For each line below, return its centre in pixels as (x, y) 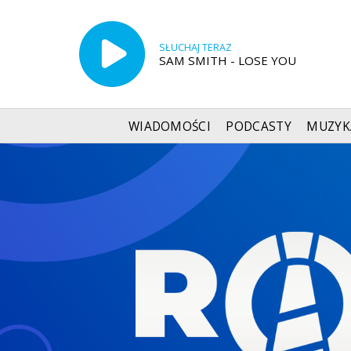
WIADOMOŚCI (170, 126)
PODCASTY (259, 126)
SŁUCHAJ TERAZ (195, 47)
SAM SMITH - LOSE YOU (227, 60)
